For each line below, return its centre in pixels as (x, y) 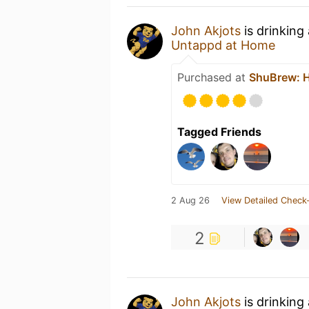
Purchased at (213, 77)
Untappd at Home (223, 45)
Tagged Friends (219, 132)
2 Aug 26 (190, 200)
